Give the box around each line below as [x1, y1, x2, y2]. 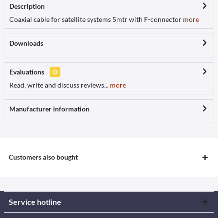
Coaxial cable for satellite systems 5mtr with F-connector [9, 15, 182, 23]
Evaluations [9, 67, 44, 76]
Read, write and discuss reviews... [9, 80, 109, 89]
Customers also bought [9, 152, 78, 161]
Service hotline [9, 197, 61, 206]
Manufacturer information [9, 104, 90, 113]
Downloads [9, 38, 43, 47]
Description [9, 1, 45, 10]
